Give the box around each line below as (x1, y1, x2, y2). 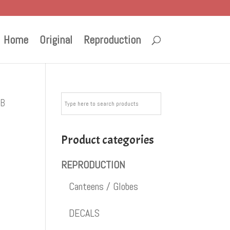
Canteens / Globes (69, 180, 139, 193)
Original (39, 32, 72, 47)
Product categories (61, 132, 155, 147)
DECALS (69, 206, 100, 220)
